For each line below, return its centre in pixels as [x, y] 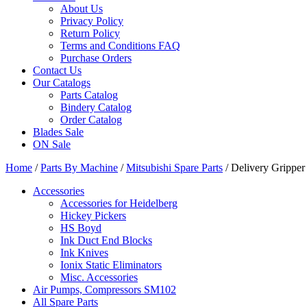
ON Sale [52, 145]
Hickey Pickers [93, 216]
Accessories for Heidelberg [119, 204]
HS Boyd [81, 228]
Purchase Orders [96, 58]
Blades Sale [58, 132]
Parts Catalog [89, 95]
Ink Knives [84, 253]
